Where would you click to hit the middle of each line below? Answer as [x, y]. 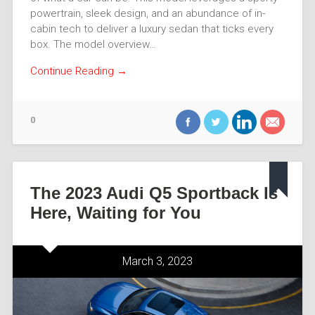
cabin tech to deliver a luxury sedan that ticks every [152, 28]
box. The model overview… [93, 44]
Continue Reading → [78, 71]
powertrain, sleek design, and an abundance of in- [147, 13]
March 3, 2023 [157, 261]
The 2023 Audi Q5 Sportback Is [154, 193]
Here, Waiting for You [115, 212]
